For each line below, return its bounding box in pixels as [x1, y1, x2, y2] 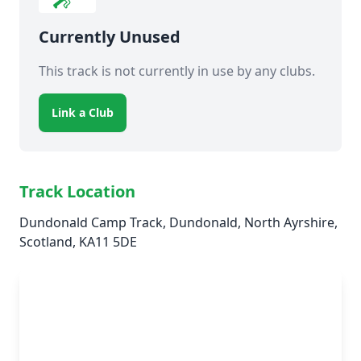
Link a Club [52, 105, 114, 120]
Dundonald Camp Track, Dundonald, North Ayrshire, [19, 214, 338, 231]
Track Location [19, 180, 135, 202]
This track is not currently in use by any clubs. [39, 62, 315, 80]
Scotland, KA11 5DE [19, 233, 137, 251]
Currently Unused [39, 26, 180, 48]
